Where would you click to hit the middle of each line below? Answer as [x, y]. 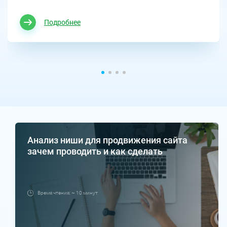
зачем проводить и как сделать [95, 152]
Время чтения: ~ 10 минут [67, 193]
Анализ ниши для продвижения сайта [107, 140]
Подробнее [62, 22]
